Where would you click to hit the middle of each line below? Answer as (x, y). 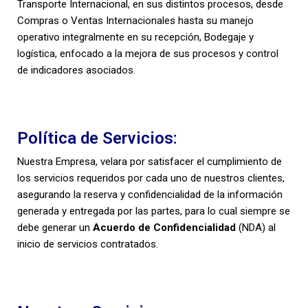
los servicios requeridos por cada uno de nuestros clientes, (151, 178)
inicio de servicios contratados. (88, 244)
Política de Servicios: (97, 138)
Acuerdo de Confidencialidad (164, 227)
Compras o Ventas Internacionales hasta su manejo (135, 20)
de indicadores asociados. (76, 70)
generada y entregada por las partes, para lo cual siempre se (154, 211)
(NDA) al (256, 227)
